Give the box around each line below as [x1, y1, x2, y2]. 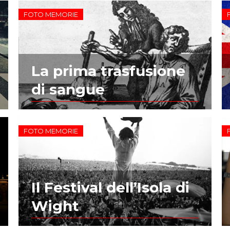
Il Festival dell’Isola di [31, 178, 189, 196]
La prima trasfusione [31, 62, 185, 80]
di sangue [31, 80, 105, 98]
